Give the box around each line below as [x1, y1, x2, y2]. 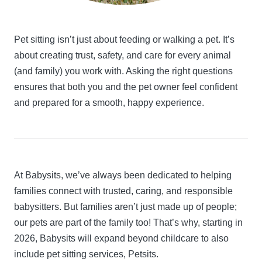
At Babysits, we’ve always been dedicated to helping [14, 170, 232, 181]
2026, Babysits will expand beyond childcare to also [14, 233, 229, 244]
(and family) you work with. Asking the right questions [14, 66, 233, 77]
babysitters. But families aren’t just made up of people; [14, 202, 237, 212]
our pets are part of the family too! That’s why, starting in [14, 218, 243, 228]
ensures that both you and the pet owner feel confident [14, 82, 237, 92]
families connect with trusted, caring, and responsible [14, 186, 233, 196]
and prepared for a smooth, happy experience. [14, 98, 204, 108]
